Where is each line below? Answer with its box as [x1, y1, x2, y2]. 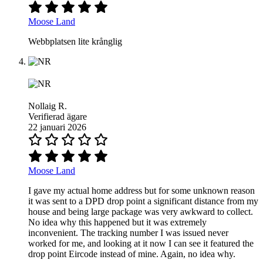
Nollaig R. [28, 101, 67, 112]
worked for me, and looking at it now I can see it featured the [28, 238, 254, 249]
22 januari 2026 [28, 122, 86, 133]
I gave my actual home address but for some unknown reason [28, 186, 255, 196]
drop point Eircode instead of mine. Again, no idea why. [28, 249, 235, 259]
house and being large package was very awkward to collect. [28, 207, 253, 217]
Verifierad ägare [28, 112, 87, 122]
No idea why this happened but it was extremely [28, 217, 207, 228]
